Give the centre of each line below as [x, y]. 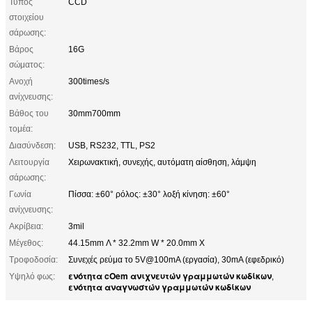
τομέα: [21, 128]
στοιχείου [26, 17]
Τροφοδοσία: [33, 259]
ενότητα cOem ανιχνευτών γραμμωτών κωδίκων [170, 275]
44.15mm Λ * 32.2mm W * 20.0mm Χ [136, 243]
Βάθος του [29, 113]
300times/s [89, 81]
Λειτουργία [29, 162]
